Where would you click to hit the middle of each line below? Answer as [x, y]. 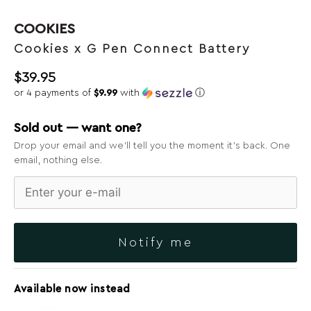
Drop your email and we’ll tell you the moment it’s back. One [152, 145]
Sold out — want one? [78, 127]
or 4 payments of [54, 93]
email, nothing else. [58, 160]
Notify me [155, 242]
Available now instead [72, 289]
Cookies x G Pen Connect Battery [132, 48]
